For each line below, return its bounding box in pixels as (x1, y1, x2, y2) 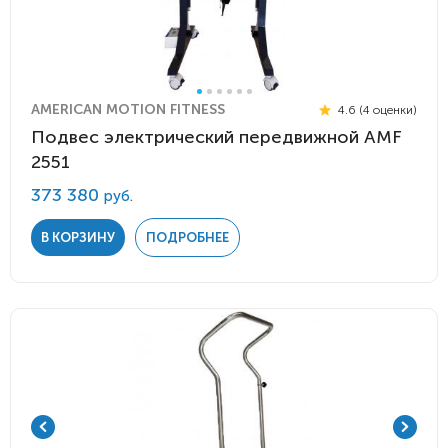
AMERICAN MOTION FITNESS (31, 101, 225, 118)
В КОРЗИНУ (41, 230, 115, 245)
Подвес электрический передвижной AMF (31, 126, 402, 148)
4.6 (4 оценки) (335, 102, 417, 117)
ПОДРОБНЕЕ (146, 230, 229, 245)
